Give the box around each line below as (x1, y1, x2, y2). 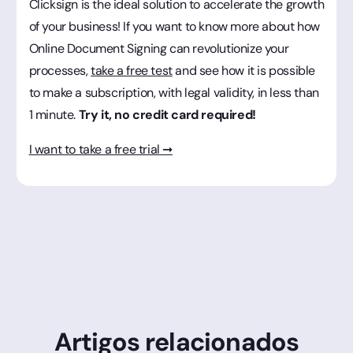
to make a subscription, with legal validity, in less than (28, 84, 319, 101)
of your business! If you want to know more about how (28, 17, 320, 35)
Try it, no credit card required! (78, 106, 256, 123)
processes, (28, 61, 91, 79)
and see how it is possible (172, 61, 315, 79)
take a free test (91, 61, 173, 79)
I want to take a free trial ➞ (28, 140, 173, 158)
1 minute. (28, 106, 79, 123)
